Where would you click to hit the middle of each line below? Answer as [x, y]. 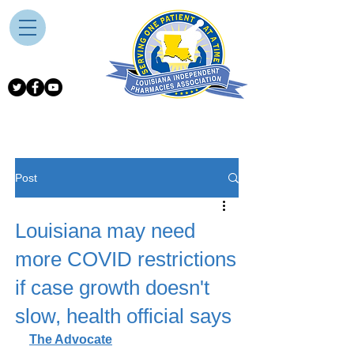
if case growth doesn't [112, 288]
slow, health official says [123, 316]
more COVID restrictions [126, 259]
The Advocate [71, 339]
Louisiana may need [105, 231]
